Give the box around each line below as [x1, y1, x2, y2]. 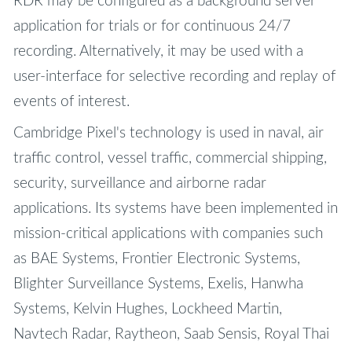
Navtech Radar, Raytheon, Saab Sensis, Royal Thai [13, 327, 329, 343]
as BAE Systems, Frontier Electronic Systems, [13, 251, 300, 267]
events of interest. [13, 94, 130, 110]
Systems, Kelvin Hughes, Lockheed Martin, [13, 302, 282, 317]
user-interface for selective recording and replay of [13, 69, 335, 85]
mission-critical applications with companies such [13, 226, 323, 242]
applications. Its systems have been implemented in [13, 201, 338, 217]
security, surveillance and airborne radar [13, 176, 266, 192]
